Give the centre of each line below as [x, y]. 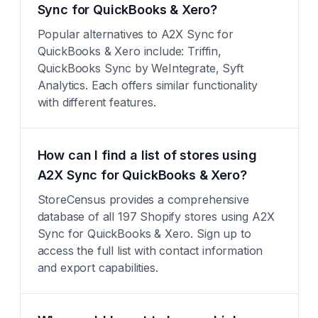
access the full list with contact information [150, 251]
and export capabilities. [98, 268]
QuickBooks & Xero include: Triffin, [129, 51]
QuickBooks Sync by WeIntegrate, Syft [140, 68]
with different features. [97, 102]
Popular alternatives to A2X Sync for [135, 34]
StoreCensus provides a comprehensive [143, 199]
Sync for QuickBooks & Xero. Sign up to [144, 234]
